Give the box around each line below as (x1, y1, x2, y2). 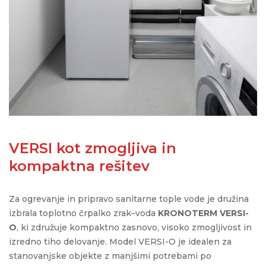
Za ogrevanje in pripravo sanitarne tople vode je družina (9, 194, 249, 205)
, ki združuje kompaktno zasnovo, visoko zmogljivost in (17, 222, 252, 233)
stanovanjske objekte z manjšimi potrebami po (9, 251, 211, 262)
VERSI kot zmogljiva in (9, 140, 176, 157)
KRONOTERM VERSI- (158, 208, 249, 219)
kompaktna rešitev (9, 157, 150, 175)
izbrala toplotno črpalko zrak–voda (9, 208, 158, 219)
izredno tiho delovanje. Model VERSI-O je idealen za (9, 236, 232, 248)
